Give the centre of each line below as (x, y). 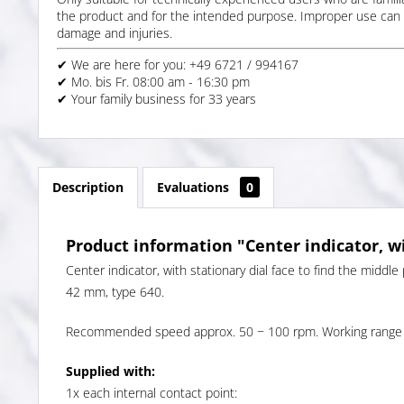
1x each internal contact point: (151, 392)
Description (88, 187)
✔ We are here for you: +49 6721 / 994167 (178, 64)
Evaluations (195, 187)
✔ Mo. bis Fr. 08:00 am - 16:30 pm (153, 81)
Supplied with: (110, 371)
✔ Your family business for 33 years (156, 98)
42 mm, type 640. (115, 291)
